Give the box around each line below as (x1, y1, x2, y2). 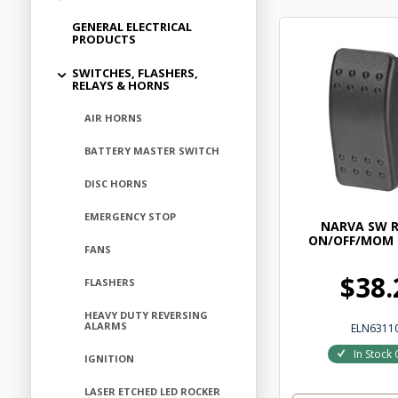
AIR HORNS (84, 111, 142, 124)
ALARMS (84, 319, 127, 332)
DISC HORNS (84, 177, 147, 190)
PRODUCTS (71, 31, 136, 47)
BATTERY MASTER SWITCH (84, 144, 219, 157)
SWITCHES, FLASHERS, (71, 65, 198, 81)
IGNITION (84, 352, 134, 365)
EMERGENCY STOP (84, 210, 176, 223)
